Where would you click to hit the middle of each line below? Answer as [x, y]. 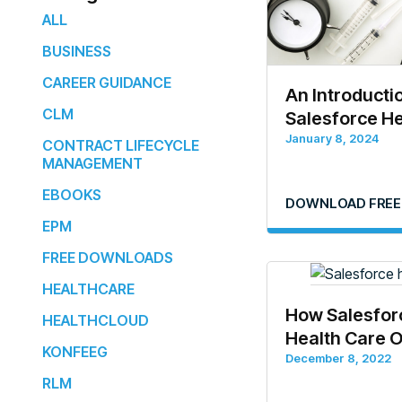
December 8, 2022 [338, 358]
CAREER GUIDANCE [107, 82]
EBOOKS [72, 194]
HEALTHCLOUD [96, 320]
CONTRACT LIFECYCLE [121, 145]
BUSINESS [77, 51]
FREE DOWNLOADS [108, 257]
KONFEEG [75, 351]
